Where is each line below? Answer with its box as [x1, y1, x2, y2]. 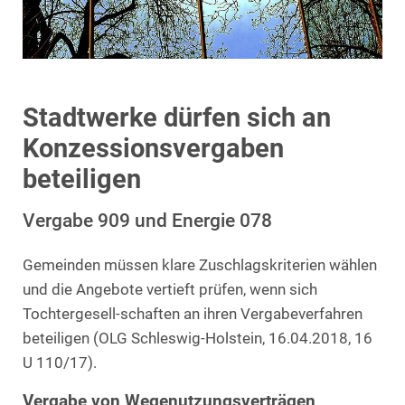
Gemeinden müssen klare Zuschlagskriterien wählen [23, 256, 377, 274]
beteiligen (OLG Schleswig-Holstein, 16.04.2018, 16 [23, 329, 372, 347]
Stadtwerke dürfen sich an [23, 101, 331, 133]
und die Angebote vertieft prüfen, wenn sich [23, 280, 317, 298]
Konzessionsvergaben [23, 132, 284, 164]
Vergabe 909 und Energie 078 [23, 208, 272, 231]
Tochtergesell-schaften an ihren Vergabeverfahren [23, 305, 363, 323]
